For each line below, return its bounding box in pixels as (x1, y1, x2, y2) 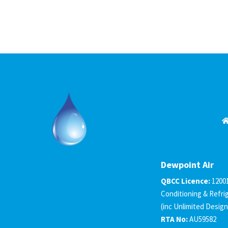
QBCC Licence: (161, 176, 211, 186)
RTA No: (161, 214, 188, 224)
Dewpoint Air (161, 158, 214, 170)
